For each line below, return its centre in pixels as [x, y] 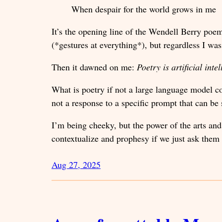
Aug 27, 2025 [76, 165]
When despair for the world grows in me [144, 9]
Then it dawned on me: [94, 67]
